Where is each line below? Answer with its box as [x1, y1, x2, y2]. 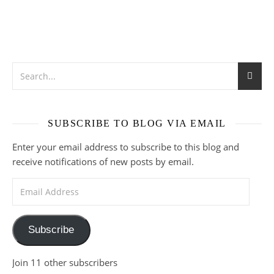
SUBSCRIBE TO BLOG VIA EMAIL [48, 118, 226, 129]
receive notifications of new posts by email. [12, 155, 194, 168]
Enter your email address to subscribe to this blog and [12, 141, 239, 154]
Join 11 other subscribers [12, 256, 117, 268]
